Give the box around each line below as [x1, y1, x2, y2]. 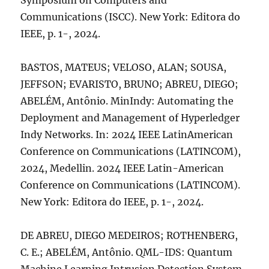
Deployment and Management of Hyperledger [20, 112, 240, 124]
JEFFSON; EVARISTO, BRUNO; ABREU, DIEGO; [20, 78, 239, 90]
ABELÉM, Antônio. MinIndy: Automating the [20, 95, 234, 107]
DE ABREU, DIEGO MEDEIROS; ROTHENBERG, [20, 229, 238, 241]
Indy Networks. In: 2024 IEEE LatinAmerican [20, 128, 234, 141]
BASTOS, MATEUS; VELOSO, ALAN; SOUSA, [20, 61, 227, 73]
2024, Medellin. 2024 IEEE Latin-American [20, 162, 225, 174]
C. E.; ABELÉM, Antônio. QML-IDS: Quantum [20, 246, 233, 258]
